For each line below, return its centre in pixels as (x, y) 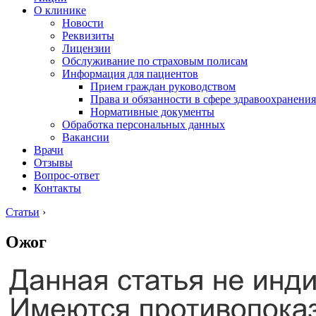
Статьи (23, 212)
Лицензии (86, 48)
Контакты (57, 188)
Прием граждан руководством (163, 86)
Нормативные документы (152, 112)
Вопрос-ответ (67, 175)
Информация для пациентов (130, 74)
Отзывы (53, 163)
